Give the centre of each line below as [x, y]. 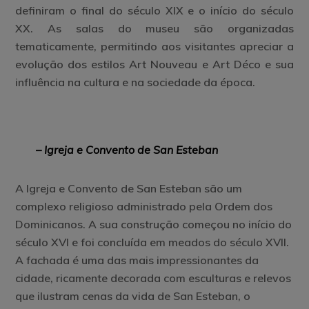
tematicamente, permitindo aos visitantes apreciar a [154, 46]
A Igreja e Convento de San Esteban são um [129, 188]
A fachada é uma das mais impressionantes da [137, 260]
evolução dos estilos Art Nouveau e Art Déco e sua [154, 64]
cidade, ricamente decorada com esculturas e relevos [153, 278]
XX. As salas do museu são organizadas [154, 28]
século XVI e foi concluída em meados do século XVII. [152, 242]
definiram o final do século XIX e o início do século [154, 10]
